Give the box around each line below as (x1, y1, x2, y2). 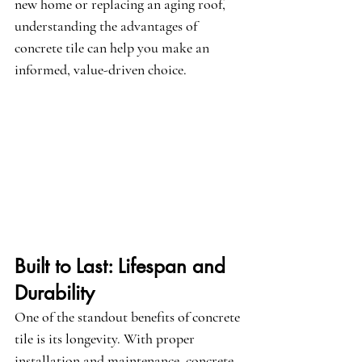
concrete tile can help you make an (15, 39, 213, 57)
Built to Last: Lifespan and (15, 254, 231, 280)
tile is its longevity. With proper (15, 330, 198, 348)
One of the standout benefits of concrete (15, 308, 243, 326)
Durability (15, 280, 95, 306)
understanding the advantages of (15, 17, 200, 35)
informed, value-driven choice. (15, 61, 187, 78)
